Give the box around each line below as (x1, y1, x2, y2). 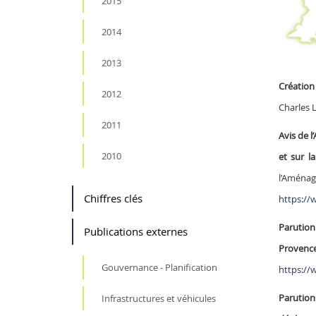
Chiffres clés (84, 190, 142, 205)
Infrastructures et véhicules (102, 291, 216, 305)
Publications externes (84, 224, 188, 238)
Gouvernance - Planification (102, 260, 217, 274)
